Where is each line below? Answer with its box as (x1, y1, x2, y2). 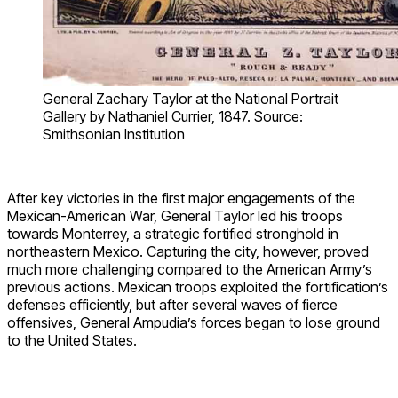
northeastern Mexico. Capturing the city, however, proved (7, 243, 369, 261)
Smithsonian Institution (43, 125, 185, 144)
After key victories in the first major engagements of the (7, 189, 355, 208)
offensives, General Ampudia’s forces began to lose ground (7, 314, 380, 332)
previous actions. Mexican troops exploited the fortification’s (7, 278, 388, 297)
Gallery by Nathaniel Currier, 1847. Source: (43, 107, 303, 126)
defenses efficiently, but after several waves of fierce (7, 296, 338, 314)
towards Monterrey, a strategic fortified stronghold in (7, 225, 338, 243)
